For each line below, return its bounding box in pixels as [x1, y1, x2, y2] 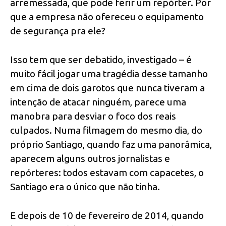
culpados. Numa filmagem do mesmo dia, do [10, 125, 202, 136]
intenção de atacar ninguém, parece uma [10, 96, 186, 108]
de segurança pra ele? [10, 25, 105, 37]
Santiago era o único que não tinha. [10, 181, 160, 193]
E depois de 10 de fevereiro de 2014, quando [10, 210, 204, 221]
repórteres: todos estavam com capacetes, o [10, 167, 204, 179]
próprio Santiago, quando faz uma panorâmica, [10, 139, 212, 150]
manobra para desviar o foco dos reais [10, 110, 176, 122]
